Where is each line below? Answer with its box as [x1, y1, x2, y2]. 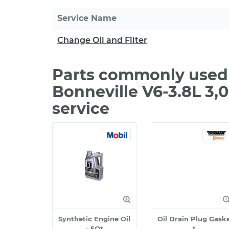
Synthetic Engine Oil [58, 215, 130, 223]
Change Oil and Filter [57, 35, 147, 45]
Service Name [57, 13, 117, 23]
